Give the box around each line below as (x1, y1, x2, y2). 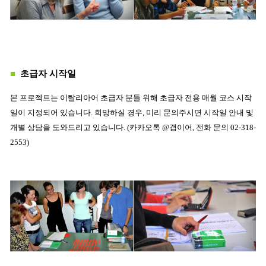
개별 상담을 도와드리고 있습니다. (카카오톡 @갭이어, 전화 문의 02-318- (10, 122, 256, 132)
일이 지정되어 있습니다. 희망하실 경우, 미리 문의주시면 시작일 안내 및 (10, 107, 254, 117)
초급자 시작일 (20, 68, 76, 78)
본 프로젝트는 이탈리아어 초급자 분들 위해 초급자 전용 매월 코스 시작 (10, 93, 252, 102)
